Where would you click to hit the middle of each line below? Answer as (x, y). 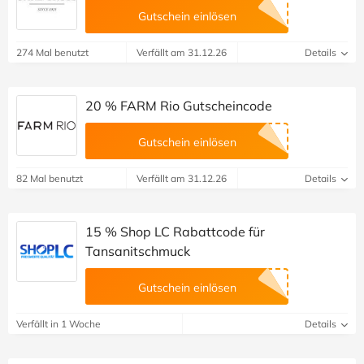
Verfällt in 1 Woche (58, 324)
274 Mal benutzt (52, 53)
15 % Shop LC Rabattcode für (175, 232)
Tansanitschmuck (138, 251)
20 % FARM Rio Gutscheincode (179, 106)
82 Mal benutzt (50, 179)
